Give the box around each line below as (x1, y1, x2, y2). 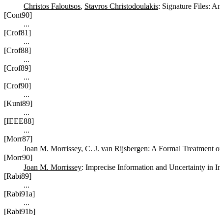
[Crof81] (4, 28, 31, 37)
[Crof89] (4, 63, 31, 72)
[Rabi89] (4, 171, 31, 180)
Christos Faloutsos (24, 1, 81, 10)
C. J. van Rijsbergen (85, 144, 148, 153)
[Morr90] (4, 153, 32, 162)
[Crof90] (4, 81, 31, 90)
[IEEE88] (4, 116, 34, 125)
